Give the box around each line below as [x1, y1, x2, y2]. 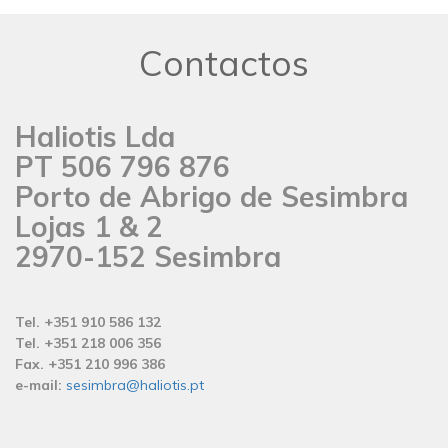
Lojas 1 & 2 [15, 209, 163, 245]
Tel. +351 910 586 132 [15, 313, 173, 332]
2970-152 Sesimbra [15, 239, 281, 275]
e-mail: [15, 376, 62, 395]
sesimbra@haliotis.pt [66, 376, 204, 395]
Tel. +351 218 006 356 [15, 334, 169, 353]
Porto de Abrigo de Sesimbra [15, 179, 408, 215]
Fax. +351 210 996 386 [15, 355, 177, 374]
